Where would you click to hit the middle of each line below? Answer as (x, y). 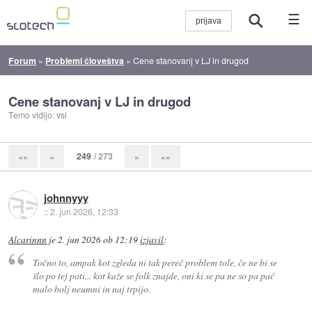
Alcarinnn (28, 239)
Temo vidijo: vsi (38, 115)
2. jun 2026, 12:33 (84, 211)
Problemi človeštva (85, 60)
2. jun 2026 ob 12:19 (98, 239)
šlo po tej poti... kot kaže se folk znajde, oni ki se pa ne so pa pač (153, 276)
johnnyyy (66, 197)
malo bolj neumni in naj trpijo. (91, 289)
